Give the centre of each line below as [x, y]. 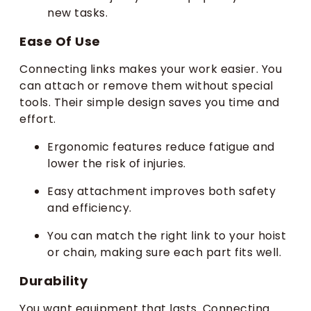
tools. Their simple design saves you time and [150, 103]
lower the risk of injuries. [117, 164]
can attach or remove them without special [146, 86]
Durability [53, 281]
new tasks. [77, 13]
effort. [38, 119]
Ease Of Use [60, 42]
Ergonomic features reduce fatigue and [161, 147]
